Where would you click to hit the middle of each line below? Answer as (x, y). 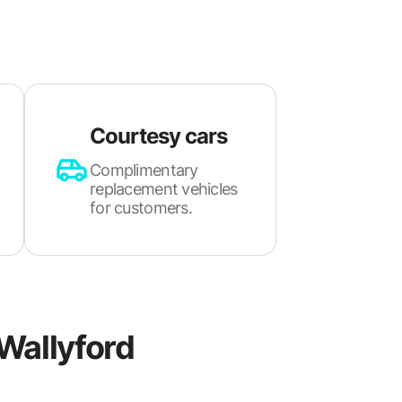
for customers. (141, 207)
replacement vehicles (164, 188)
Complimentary (144, 170)
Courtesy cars (159, 135)
